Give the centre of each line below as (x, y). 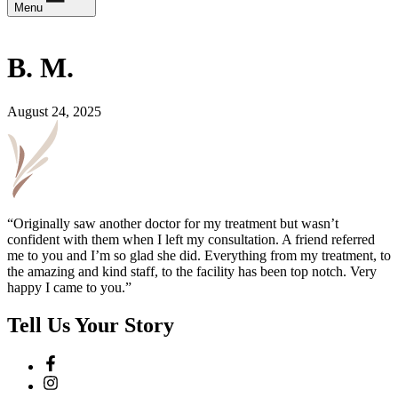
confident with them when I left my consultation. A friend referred (191, 239)
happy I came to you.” (69, 287)
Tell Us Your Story (91, 325)
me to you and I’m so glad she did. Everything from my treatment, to (199, 255)
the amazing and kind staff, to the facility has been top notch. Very (192, 271)
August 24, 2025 (54, 111)
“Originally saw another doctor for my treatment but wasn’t (173, 223)
